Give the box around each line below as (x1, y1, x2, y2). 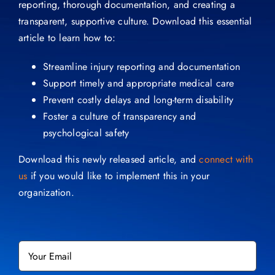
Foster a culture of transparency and (42, 109, 196, 124)
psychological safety (42, 126, 130, 141)
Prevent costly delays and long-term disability (42, 93, 234, 107)
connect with (199, 152, 254, 167)
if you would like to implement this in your (27, 169, 210, 184)
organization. (18, 185, 74, 200)
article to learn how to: (18, 31, 116, 45)
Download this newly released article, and (18, 152, 199, 167)
